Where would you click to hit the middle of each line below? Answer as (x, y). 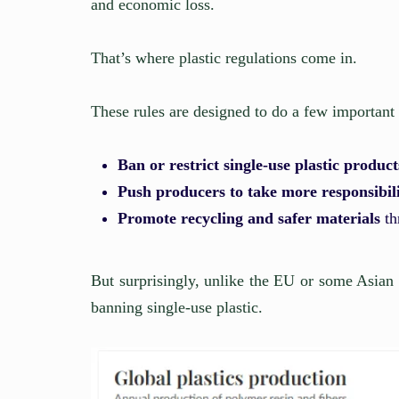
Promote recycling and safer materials (249, 219)
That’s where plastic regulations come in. (224, 58)
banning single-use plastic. (177, 308)
